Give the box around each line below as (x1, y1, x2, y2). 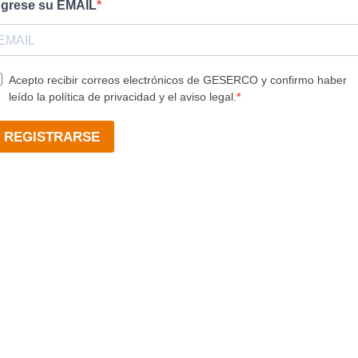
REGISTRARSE (4, 129, 100, 145)
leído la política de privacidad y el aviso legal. (9, 90, 237, 103)
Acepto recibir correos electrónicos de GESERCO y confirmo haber (9, 74, 347, 86)
